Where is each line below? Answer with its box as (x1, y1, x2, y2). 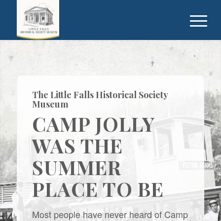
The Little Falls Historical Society (32, 89, 168, 101)
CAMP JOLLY (32, 110, 154, 137)
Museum (32, 98, 69, 110)
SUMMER (32, 154, 121, 180)
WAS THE (32, 132, 123, 158)
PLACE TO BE (32, 176, 164, 202)
